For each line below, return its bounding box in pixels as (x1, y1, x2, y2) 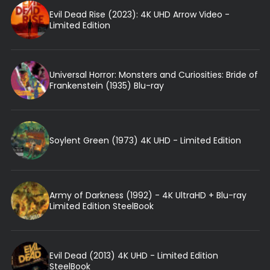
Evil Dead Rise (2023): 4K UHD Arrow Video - (49, 8, 230, 20)
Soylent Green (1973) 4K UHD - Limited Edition (49, 134, 241, 146)
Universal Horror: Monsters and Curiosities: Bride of (49, 68, 258, 81)
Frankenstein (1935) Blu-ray (49, 79, 164, 92)
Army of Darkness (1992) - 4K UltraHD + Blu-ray (49, 189, 246, 201)
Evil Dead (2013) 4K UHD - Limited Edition (49, 249, 218, 262)
